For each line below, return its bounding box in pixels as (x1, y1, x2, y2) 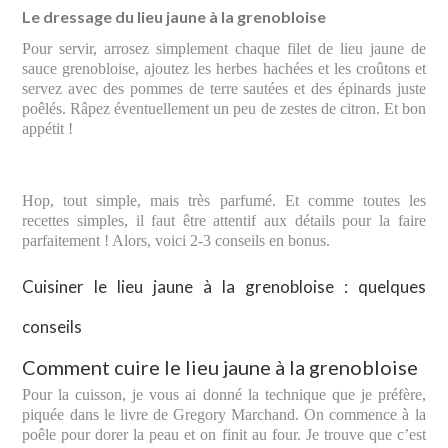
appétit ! (22, 119, 74, 137)
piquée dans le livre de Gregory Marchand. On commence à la (22, 405, 426, 423)
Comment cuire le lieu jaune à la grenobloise (22, 354, 419, 379)
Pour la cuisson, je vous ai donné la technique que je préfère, (22, 385, 426, 403)
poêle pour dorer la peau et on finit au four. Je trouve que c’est (22, 425, 426, 443)
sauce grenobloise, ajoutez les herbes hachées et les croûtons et (22, 59, 426, 77)
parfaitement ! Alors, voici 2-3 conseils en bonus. (22, 231, 331, 249)
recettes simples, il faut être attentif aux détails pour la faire (22, 211, 426, 229)
